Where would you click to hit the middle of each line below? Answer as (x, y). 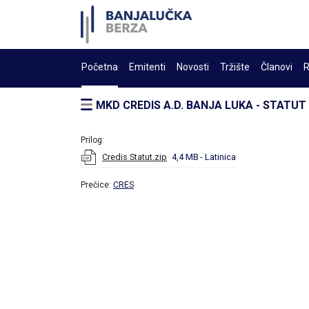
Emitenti (147, 67)
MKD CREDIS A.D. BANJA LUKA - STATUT (201, 105)
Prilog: (92, 140)
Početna (100, 67)
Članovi (277, 67)
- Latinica (218, 157)
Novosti (193, 67)
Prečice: (97, 185)
